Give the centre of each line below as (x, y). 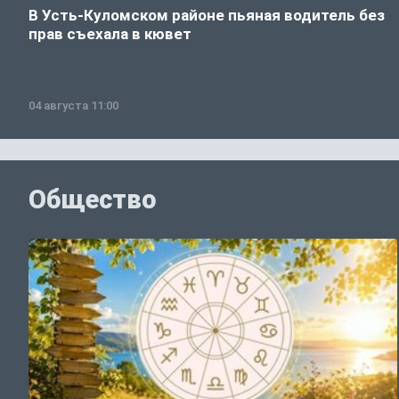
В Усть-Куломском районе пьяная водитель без (207, 15)
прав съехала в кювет (110, 33)
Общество (93, 199)
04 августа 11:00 (73, 105)
